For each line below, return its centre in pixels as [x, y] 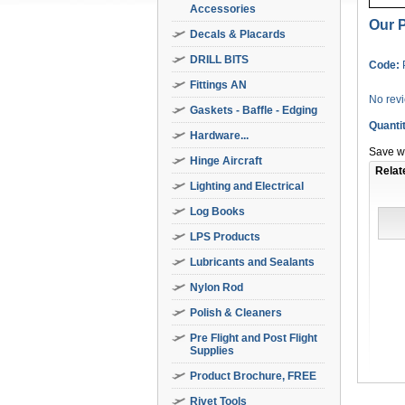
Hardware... [219, 136]
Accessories [223, 9]
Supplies [212, 351]
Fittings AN [218, 85]
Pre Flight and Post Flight [254, 338]
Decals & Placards [238, 34]
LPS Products [225, 237]
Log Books [217, 212]
